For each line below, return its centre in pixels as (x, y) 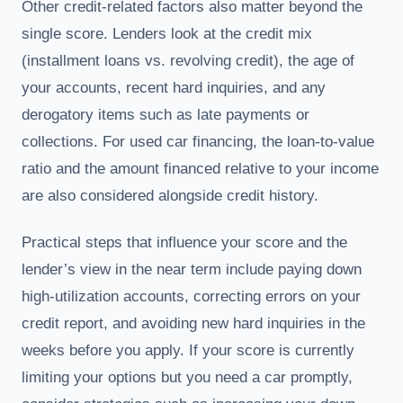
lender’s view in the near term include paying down (192, 269)
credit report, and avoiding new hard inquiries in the (193, 323)
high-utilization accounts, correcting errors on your (191, 296)
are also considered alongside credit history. (170, 195)
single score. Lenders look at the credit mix (167, 33)
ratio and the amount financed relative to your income (200, 168)
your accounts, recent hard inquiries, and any (174, 87)
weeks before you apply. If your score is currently (188, 350)
